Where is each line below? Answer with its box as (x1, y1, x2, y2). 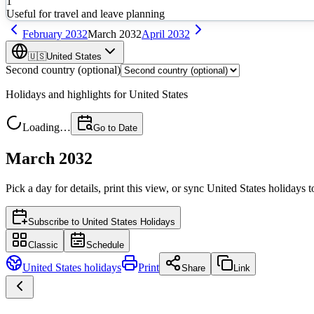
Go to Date (93, 122, 137, 133)
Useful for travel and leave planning (6, 7, 165, 20)
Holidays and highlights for (6, 88, 129, 100)
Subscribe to (28, 216, 82, 227)
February (22, 27, 62, 40)
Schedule (86, 239, 124, 250)
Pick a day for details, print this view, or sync (6, 182, 207, 194)
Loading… (22, 121, 71, 133)
